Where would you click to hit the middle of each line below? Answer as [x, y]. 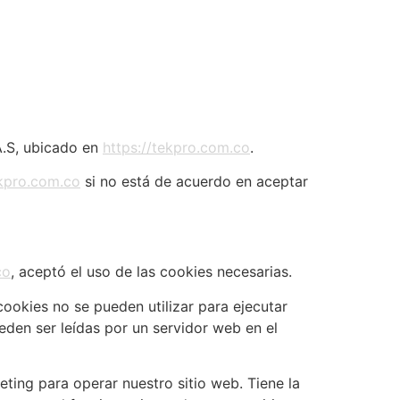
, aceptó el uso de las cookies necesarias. [151, 272]
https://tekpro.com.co [176, 147]
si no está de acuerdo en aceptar [194, 182]
